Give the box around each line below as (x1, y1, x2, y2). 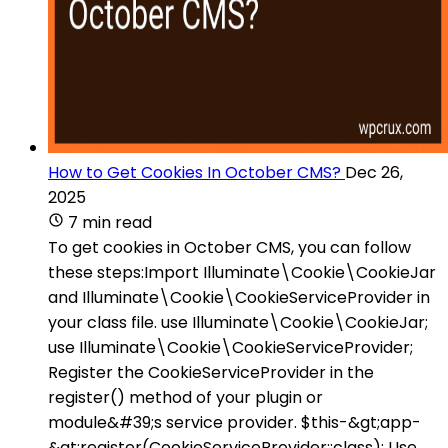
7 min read (68, 210, 152, 234)
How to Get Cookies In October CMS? (48, 160, 341, 184)
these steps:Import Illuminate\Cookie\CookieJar (48, 260, 436, 284)
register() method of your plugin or (48, 385, 323, 409)
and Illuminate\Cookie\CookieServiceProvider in (48, 285, 430, 309)
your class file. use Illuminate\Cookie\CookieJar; (48, 310, 428, 334)
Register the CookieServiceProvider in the (48, 360, 374, 384)
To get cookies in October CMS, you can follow (48, 235, 411, 259)
